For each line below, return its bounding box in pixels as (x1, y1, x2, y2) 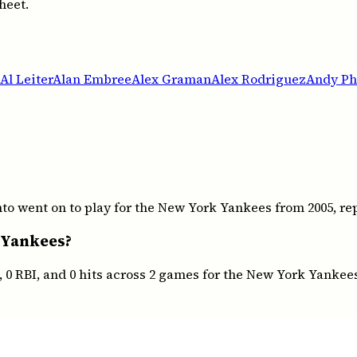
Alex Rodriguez (211, 70, 306, 88)
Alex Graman (131, 70, 211, 88)
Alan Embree (53, 70, 131, 88)
